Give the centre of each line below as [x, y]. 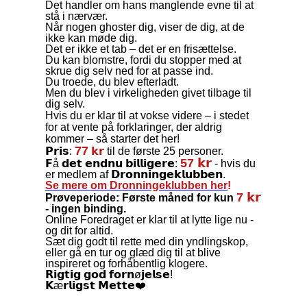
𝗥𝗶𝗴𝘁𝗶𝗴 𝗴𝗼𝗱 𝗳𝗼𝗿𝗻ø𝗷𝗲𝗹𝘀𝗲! [109, 274]
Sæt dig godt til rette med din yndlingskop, [147, 241]
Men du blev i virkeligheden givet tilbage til [148, 93]
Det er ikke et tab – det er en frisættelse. [141, 49]
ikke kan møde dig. [91, 38]
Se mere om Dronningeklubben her [136, 185]
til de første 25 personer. [164, 151]
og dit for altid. [79, 230]
